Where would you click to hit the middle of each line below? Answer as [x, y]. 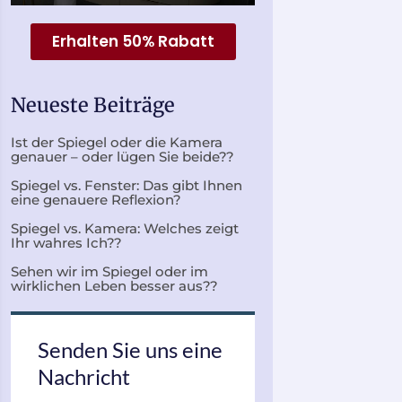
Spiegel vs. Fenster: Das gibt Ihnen [127, 185]
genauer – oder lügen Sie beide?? [122, 156]
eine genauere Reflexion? [96, 199]
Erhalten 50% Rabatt [133, 41]
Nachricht [84, 376]
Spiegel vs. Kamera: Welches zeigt [125, 228]
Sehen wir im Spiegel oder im [109, 271]
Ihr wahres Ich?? [66, 242]
